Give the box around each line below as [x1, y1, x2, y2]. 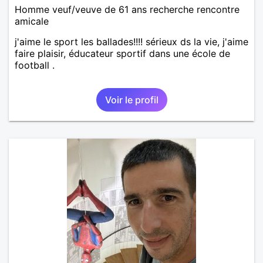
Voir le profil [104, 93, 159, 106]
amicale [15, 15, 49, 27]
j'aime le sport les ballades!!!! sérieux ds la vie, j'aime [15, 35, 248, 48]
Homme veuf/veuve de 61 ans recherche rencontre [15, 3, 240, 15]
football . [15, 59, 55, 71]
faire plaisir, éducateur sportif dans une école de [15, 47, 230, 59]
